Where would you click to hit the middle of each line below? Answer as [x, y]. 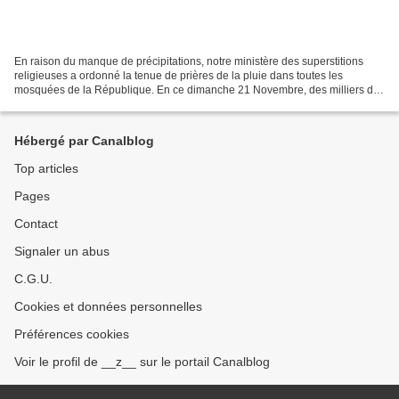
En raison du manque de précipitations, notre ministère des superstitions [189, 61]
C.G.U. [33, 279]
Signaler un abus [62, 251]
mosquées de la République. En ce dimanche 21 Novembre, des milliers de [197, 90]
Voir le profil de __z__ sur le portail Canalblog [142, 362]
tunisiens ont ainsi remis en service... [103, 104]
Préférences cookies [72, 334]
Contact [36, 224]
